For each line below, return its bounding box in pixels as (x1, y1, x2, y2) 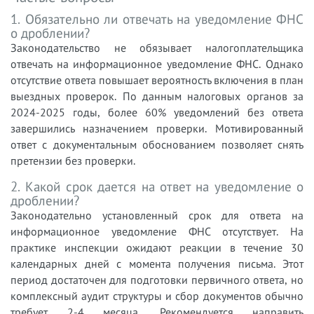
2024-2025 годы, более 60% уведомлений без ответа (11, 104, 303, 119)
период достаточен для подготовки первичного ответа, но (11, 272, 303, 287)
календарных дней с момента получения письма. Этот (11, 256, 303, 271)
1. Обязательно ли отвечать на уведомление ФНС (11, 10, 303, 27)
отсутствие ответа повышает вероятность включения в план (11, 72, 303, 87)
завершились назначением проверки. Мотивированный (11, 121, 303, 135)
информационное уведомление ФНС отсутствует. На (11, 224, 303, 238)
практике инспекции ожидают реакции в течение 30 (11, 240, 303, 254)
